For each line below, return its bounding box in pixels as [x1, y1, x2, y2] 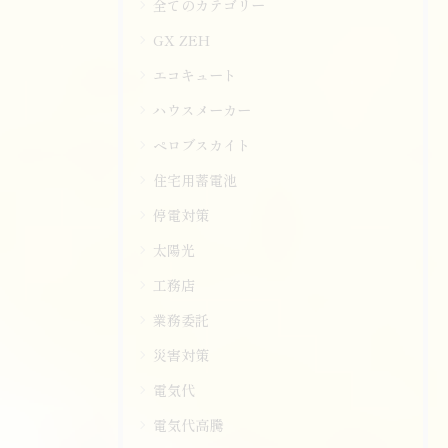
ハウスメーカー [153, 99, 251, 120]
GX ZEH [153, 29, 210, 50]
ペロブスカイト [153, 134, 251, 155]
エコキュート [153, 64, 237, 85]
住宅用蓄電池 [153, 169, 237, 190]
